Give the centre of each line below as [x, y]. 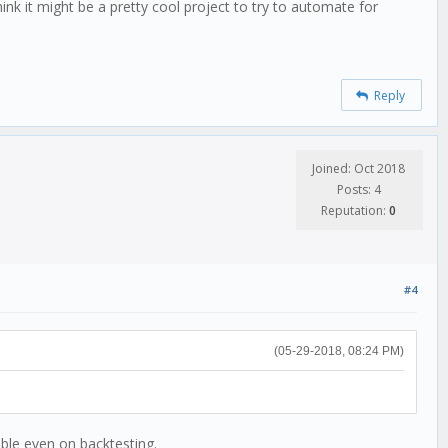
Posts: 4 [358, 189]
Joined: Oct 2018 [358, 168]
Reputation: [355, 210]
